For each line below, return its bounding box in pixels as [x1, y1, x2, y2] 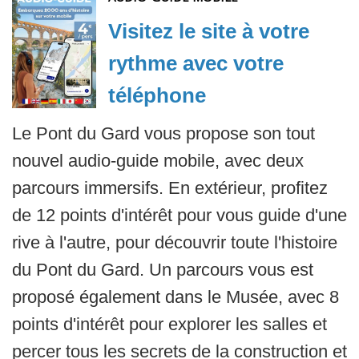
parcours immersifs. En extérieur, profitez [12, 178, 328, 198]
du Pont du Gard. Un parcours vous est [12, 260, 313, 280]
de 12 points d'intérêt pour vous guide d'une [12, 205, 347, 225]
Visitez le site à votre [107, 19, 309, 43]
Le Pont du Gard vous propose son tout [12, 123, 315, 143]
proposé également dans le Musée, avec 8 [12, 287, 339, 307]
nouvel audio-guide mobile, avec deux [12, 151, 304, 171]
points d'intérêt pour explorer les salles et [12, 314, 327, 334]
